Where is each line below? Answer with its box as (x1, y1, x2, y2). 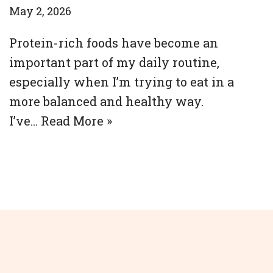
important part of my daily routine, (9, 54, 219, 70)
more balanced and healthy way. (9, 93, 204, 109)
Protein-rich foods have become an (9, 35, 218, 51)
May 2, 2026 (9, 4, 71, 18)
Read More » (41, 113, 112, 129)
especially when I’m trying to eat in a (9, 74, 234, 90)
